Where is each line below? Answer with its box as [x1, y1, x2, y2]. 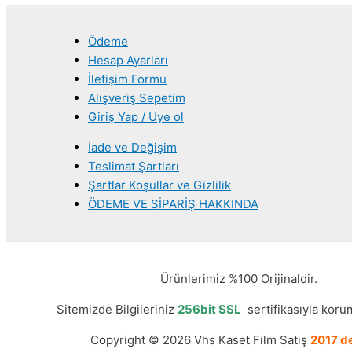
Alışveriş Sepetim [88, 90, 185, 105]
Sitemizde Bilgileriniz [57, 301, 178, 317]
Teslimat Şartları [88, 158, 179, 174]
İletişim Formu [88, 71, 167, 86]
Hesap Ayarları [88, 52, 168, 68]
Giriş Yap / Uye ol [88, 108, 184, 124]
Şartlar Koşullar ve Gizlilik [88, 177, 231, 192]
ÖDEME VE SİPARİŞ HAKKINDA [88, 196, 258, 211]
